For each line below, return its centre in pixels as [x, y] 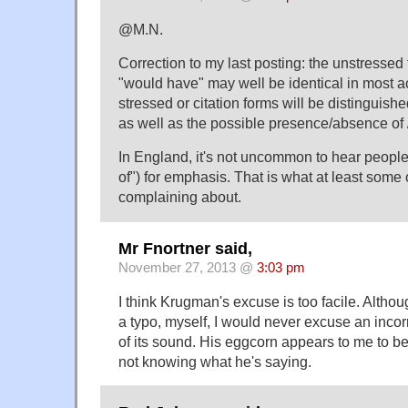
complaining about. [180, 197]
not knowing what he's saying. [215, 361]
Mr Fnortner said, [185, 248]
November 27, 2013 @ [188, 267]
